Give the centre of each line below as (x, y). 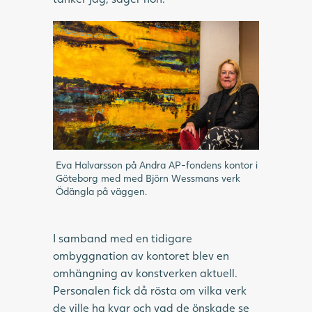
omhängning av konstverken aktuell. (145, 273)
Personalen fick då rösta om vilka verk (150, 290)
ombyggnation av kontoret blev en (141, 256)
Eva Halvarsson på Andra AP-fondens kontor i (157, 165)
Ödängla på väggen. (101, 192)
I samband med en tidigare (123, 238)
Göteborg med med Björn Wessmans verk (148, 178)
